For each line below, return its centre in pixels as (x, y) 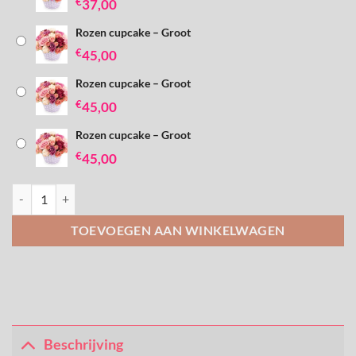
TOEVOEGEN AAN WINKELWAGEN (178, 231)
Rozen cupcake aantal (65, 192)
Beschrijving (84, 345)
